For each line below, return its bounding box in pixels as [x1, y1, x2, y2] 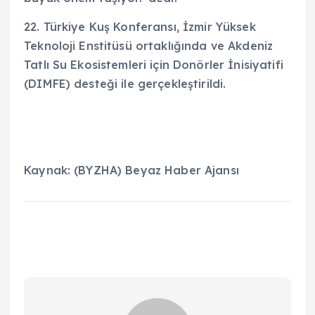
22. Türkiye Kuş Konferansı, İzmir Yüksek [24, 19, 256, 34]
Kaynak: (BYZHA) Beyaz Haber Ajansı [24, 163, 239, 178]
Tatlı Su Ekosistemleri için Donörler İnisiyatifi [24, 57, 283, 72]
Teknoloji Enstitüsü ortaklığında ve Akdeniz [24, 38, 274, 53]
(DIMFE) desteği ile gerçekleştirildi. [24, 76, 226, 91]
